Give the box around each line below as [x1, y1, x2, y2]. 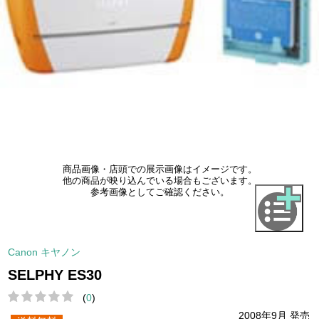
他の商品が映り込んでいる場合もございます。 [62, 176, 257, 187]
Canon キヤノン [8, 246, 81, 258]
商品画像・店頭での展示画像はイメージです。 [62, 164, 257, 175]
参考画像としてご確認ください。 [90, 187, 229, 198]
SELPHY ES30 [8, 266, 103, 283]
